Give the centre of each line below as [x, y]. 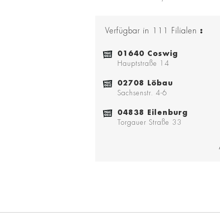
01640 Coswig [148, 54]
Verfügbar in [127, 31]
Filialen [184, 31]
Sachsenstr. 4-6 [142, 93]
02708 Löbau [145, 83]
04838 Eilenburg [152, 113]
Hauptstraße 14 [143, 64]
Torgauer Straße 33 [150, 123]
